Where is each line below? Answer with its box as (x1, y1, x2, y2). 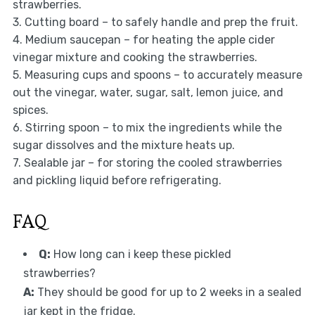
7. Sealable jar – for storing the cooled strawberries (12, 156, 282, 170)
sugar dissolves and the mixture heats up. (12, 139, 235, 153)
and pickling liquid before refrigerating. (12, 174, 221, 188)
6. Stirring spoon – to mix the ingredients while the (12, 121, 282, 135)
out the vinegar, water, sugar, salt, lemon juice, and (12, 86, 283, 100)
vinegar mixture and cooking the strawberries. (12, 51, 257, 65)
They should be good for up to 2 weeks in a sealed (34, 285, 302, 300)
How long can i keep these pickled (50, 247, 231, 262)
